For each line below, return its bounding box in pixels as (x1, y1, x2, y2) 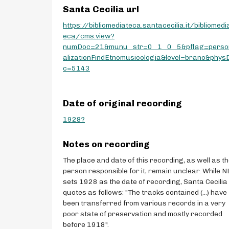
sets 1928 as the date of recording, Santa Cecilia (63, 177, 227, 186)
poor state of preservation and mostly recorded (63, 209, 222, 218)
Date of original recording (63, 98, 182, 108)
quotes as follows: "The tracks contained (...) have (63, 188, 227, 197)
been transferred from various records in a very (63, 198, 225, 208)
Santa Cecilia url (63, 4, 139, 14)
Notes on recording (63, 139, 150, 149)
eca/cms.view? (63, 31, 114, 40)
